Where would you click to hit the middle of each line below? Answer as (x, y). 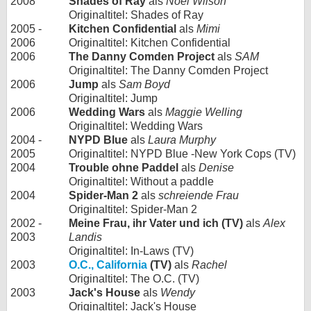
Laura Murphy (182, 140)
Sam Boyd (144, 85)
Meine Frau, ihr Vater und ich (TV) (156, 224)
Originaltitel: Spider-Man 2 (133, 210)
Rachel (209, 265)
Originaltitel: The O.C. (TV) (134, 279)
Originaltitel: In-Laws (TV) (131, 251)
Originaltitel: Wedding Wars (136, 126)
